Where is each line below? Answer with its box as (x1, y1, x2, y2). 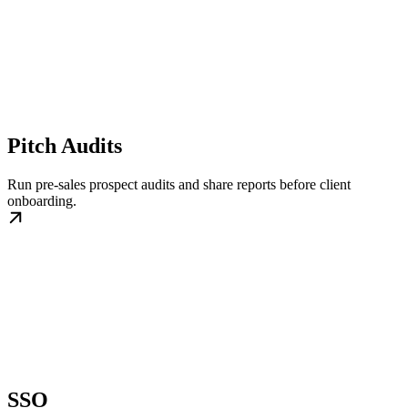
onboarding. (7, 193, 76, 209)
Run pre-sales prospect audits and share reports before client (7, 177, 351, 193)
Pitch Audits (7, 134, 122, 158)
